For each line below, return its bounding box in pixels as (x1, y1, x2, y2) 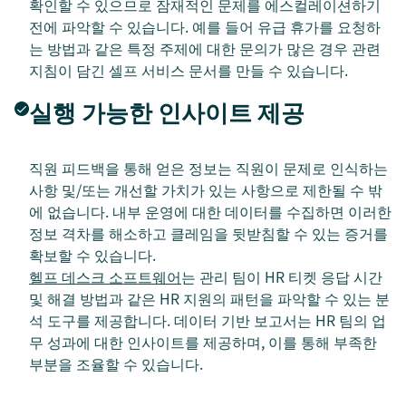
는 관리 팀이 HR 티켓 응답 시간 (181, 265, 382, 287)
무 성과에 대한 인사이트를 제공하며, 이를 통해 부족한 (29, 330, 377, 353)
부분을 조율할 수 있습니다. (29, 352, 203, 374)
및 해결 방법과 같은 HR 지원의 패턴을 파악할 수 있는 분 (29, 286, 390, 309)
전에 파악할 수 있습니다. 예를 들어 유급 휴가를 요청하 (29, 14, 381, 37)
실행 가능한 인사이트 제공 (29, 93, 304, 129)
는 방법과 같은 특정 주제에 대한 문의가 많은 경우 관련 (29, 36, 381, 59)
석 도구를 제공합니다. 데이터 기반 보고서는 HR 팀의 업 (29, 308, 386, 331)
